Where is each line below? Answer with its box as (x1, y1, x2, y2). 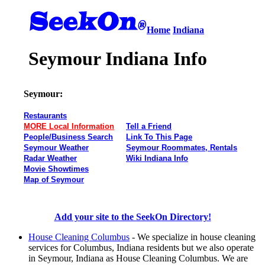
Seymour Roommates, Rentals (126, 143, 237, 152)
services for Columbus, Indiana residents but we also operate (28, 242, 254, 253)
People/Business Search (24, 132, 113, 141)
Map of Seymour (24, 174, 84, 184)
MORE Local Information (24, 121, 114, 131)
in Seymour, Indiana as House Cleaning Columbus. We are (28, 253, 248, 263)
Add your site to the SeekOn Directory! (54, 211, 211, 222)
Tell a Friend (126, 121, 172, 131)
